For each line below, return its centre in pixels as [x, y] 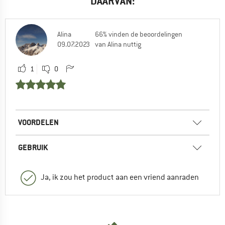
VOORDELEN [38, 122]
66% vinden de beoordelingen [139, 34]
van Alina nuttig [118, 44]
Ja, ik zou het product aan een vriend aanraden [120, 177]
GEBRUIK [33, 147]
